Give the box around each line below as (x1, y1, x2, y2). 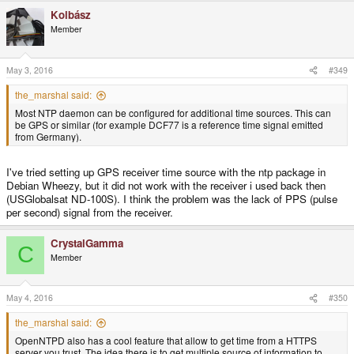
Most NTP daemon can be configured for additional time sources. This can (15, 106, 331, 119)
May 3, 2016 (6, 64, 53, 76)
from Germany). (15, 130, 81, 143)
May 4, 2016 (6, 292, 53, 304)
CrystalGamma (51, 235, 123, 250)
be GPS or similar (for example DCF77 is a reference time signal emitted (15, 118, 323, 131)
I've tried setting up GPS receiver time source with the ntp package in (6, 164, 326, 179)
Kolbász (51, 7, 91, 23)
